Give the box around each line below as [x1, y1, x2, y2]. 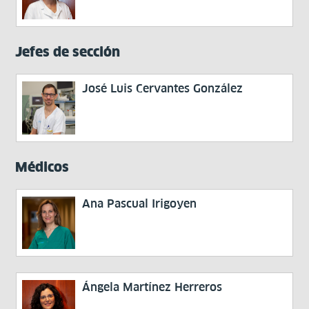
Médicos [15, 159, 70, 175]
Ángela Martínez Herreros [82, 281, 223, 294]
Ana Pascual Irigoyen [82, 197, 197, 210]
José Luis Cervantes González [82, 82, 243, 95]
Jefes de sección [15, 44, 121, 60]
